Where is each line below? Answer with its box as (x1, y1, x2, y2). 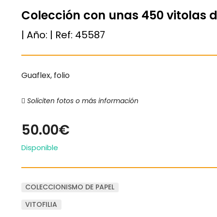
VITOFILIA (25, 200, 58, 210)
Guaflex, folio (21, 69, 70, 81)
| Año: (21, 28, 50, 42)
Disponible (21, 142, 58, 153)
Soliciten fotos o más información (25, 96, 139, 106)
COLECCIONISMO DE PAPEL (25, 182, 115, 192)
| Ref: (50, 28, 75, 42)
